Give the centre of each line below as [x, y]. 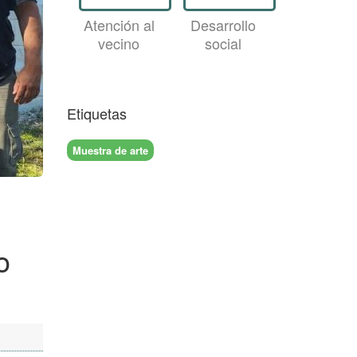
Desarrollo [224, 25]
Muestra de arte [110, 150]
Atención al [119, 25]
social [224, 43]
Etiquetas [96, 113]
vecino [119, 43]
